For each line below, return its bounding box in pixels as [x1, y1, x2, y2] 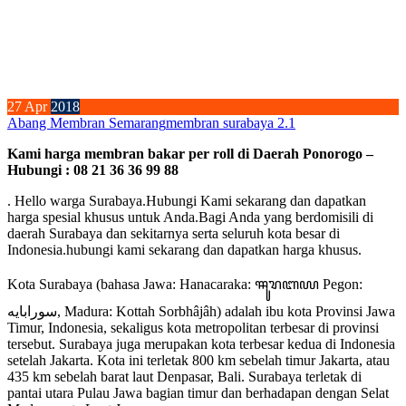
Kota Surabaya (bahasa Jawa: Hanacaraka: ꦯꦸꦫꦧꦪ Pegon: [7, 276, 362, 293]
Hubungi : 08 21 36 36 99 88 [7, 162, 179, 179]
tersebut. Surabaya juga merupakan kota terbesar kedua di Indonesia [7, 336, 395, 353]
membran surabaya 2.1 [166, 115, 295, 131]
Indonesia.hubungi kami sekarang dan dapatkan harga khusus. [7, 242, 362, 258]
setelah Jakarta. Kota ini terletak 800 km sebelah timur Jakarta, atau [7, 353, 390, 369]
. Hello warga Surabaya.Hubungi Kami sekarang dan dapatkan [7, 193, 366, 209]
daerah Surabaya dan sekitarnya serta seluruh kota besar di [7, 226, 340, 242]
